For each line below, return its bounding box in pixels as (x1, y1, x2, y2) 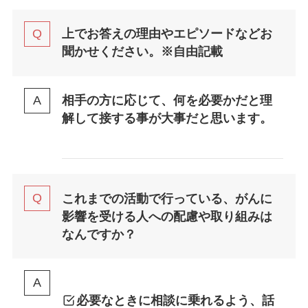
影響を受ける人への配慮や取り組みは (61, 209, 272, 223)
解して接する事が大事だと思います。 (61, 111, 272, 126)
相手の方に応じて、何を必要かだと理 (61, 93, 272, 108)
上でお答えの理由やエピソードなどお (61, 27, 272, 41)
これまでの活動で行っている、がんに (61, 191, 272, 206)
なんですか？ (61, 227, 136, 241)
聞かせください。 (61, 45, 161, 59)
